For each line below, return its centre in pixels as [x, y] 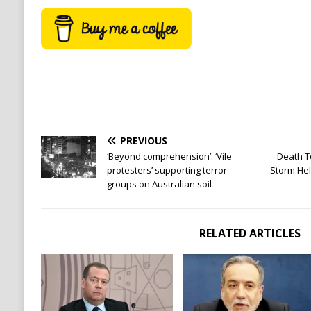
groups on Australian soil [159, 184]
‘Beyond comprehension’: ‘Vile [169, 157]
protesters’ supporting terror [167, 170]
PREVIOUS [143, 141]
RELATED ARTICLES [250, 234]
